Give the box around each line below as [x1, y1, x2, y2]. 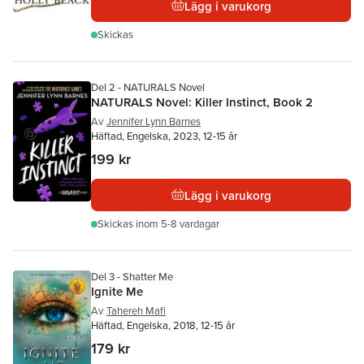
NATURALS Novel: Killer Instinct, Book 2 [91, 93, 313, 110]
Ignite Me [91, 283, 143, 300]
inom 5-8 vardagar [136, 216, 219, 232]
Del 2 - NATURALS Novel [91, 80, 205, 95]
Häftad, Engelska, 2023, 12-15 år [91, 128, 237, 144]
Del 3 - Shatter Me [91, 269, 173, 284]
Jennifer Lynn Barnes [106, 114, 201, 129]
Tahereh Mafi [106, 303, 166, 318]
